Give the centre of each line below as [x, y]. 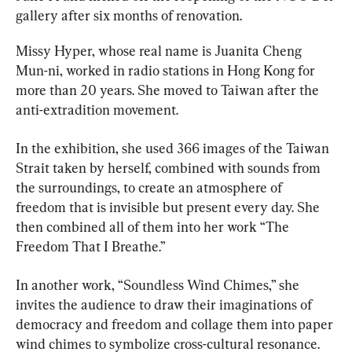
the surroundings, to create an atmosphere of [150, 188]
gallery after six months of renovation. [129, 16]
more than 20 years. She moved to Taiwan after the [169, 90]
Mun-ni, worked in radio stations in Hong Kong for [167, 71]
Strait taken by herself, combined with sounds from [170, 168]
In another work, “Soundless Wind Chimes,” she [159, 285]
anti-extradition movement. [97, 110]
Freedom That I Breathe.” [91, 247]
